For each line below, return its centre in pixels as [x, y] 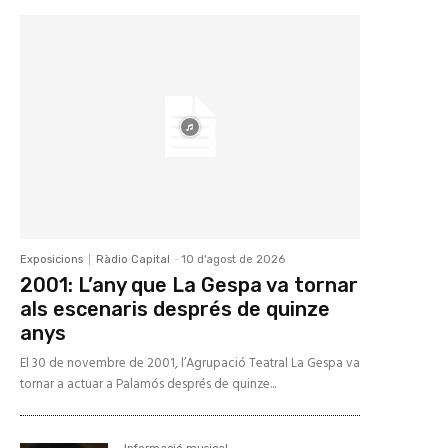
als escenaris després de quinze [175, 309]
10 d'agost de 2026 [233, 260]
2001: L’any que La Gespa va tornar [189, 285]
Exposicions [51, 260]
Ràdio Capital [133, 260]
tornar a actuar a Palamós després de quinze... [148, 385]
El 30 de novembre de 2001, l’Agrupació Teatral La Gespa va [190, 364]
